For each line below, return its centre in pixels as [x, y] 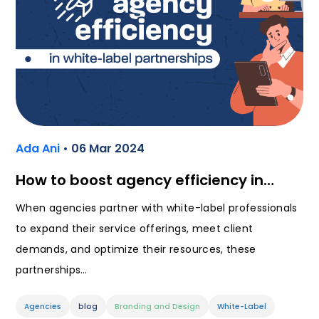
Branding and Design [157, 307]
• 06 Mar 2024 [104, 149]
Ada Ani [39, 149]
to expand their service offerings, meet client [135, 229]
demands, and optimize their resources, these [136, 250]
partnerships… [52, 270]
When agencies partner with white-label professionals [157, 208]
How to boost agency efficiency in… [145, 181]
